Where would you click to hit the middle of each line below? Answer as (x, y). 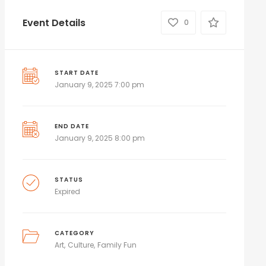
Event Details (54, 23)
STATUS (69, 180)
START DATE (77, 73)
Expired (68, 191)
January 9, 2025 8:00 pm (100, 138)
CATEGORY (75, 233)
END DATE (72, 126)
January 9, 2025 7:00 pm (100, 85)
